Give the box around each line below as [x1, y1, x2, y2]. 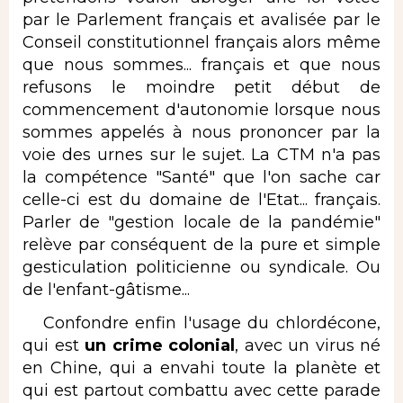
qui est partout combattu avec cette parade [22, 381, 381, 401]
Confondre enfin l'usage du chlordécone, [22, 313, 381, 334]
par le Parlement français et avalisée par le [22, 9, 381, 30]
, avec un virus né [235, 336, 381, 356]
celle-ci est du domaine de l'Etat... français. [22, 189, 381, 210]
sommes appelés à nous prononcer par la [22, 121, 381, 142]
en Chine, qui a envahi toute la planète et [22, 358, 381, 379]
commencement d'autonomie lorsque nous [22, 99, 381, 120]
